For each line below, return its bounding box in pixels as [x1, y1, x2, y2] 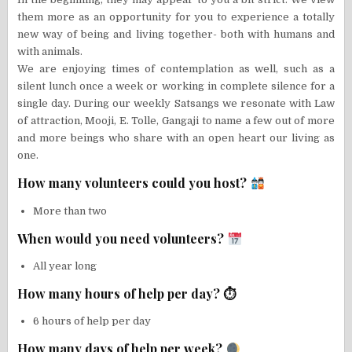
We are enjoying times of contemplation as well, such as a [17, 63, 335, 75]
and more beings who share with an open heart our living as [17, 132, 335, 145]
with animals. [17, 46, 83, 58]
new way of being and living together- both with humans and [17, 28, 335, 41]
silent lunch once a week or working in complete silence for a [17, 80, 335, 93]
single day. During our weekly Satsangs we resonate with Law [17, 97, 335, 110]
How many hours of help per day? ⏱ [17, 285, 236, 302]
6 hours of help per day [33, 315, 152, 328]
